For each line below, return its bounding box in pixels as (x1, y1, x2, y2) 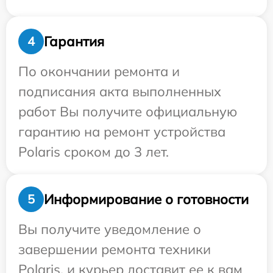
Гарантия (44, 32, 104, 50)
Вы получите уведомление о (18, 221, 201, 238)
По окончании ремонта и (18, 63, 180, 80)
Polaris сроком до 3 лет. (18, 143, 169, 160)
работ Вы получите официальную (18, 103, 237, 120)
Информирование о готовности (44, 190, 249, 208)
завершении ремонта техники (18, 241, 211, 258)
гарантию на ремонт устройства (18, 123, 225, 140)
